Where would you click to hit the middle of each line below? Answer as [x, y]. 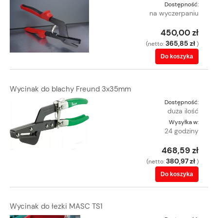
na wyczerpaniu [174, 13]
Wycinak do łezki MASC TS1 [56, 207]
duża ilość [183, 111]
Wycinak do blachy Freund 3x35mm [70, 89]
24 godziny [182, 131]
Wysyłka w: [184, 122]
